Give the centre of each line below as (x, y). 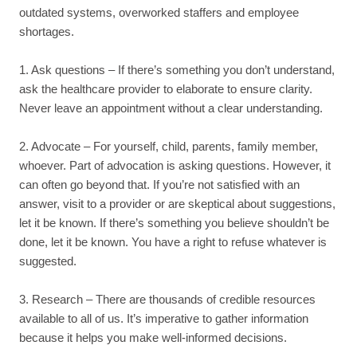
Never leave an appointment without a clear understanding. (171, 108)
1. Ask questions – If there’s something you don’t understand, (177, 69)
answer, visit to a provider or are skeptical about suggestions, (177, 203)
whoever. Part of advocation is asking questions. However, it (175, 165)
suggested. (48, 261)
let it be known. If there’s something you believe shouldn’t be (174, 222)
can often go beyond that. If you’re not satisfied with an (159, 184)
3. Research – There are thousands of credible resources (167, 299)
